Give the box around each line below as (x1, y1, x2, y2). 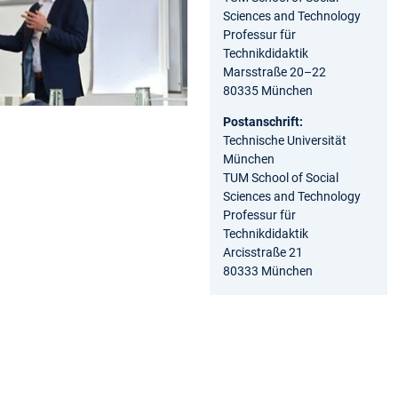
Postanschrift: (223, 114, 303, 129)
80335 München (223, 83, 313, 98)
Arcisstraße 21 (223, 244, 303, 259)
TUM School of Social (223, 170, 338, 185)
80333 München (223, 263, 313, 278)
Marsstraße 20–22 (223, 64, 326, 79)
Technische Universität (223, 132, 346, 147)
